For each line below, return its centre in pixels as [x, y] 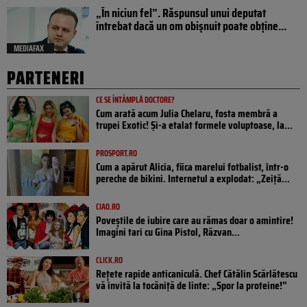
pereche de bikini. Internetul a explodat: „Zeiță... [193, 178]
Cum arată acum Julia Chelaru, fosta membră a [187, 113]
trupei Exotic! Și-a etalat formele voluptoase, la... [194, 125]
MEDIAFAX [29, 48]
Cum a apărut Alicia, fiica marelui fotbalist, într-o [192, 167]
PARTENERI [46, 77]
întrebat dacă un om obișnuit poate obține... [191, 26]
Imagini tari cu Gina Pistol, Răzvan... [168, 232]
